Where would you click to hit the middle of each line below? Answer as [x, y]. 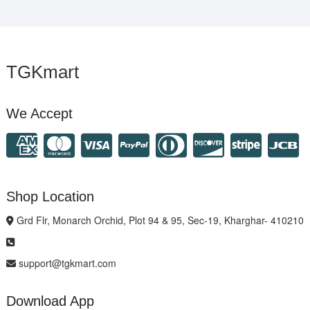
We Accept [39, 113]
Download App [50, 301]
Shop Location [50, 196]
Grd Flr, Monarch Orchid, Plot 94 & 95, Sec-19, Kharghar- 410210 [158, 220]
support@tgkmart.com [66, 263]
